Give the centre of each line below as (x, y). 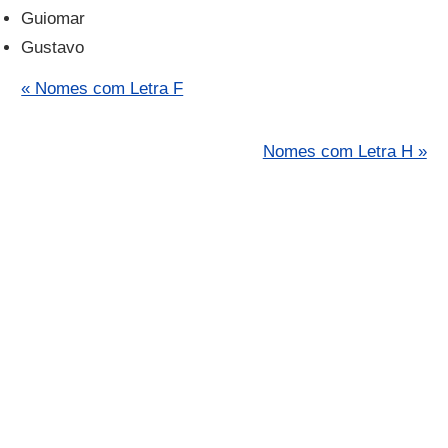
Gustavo (53, 47)
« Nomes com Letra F (102, 89)
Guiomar (53, 18)
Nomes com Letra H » (344, 152)
